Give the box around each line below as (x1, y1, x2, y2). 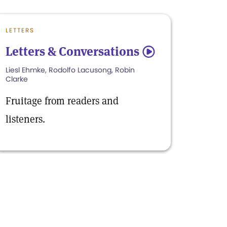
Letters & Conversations (6, 43, 139, 59)
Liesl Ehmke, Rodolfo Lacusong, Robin (6, 64, 135, 75)
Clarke (6, 73, 28, 84)
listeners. (6, 112, 45, 126)
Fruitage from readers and (6, 94, 119, 107)
